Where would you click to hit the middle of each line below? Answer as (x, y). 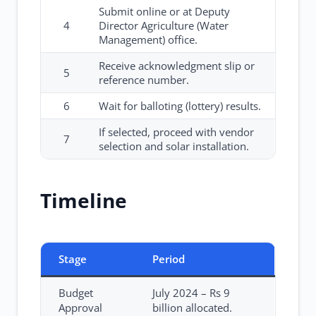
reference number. (144, 80)
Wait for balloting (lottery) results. (180, 106)
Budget (76, 293)
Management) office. (148, 39)
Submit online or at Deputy (164, 11)
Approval (80, 308)
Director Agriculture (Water (164, 25)
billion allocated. (192, 308)
